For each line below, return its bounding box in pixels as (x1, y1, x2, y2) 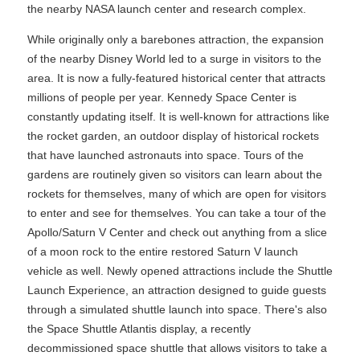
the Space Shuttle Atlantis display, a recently (27, 322, 251, 335)
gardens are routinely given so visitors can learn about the (27, 168, 322, 181)
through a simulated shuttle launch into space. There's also (27, 303, 327, 316)
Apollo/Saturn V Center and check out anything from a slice (27, 226, 327, 239)
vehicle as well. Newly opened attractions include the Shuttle (27, 264, 333, 277)
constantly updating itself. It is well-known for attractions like (27, 110, 329, 123)
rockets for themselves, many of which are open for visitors (27, 187, 326, 200)
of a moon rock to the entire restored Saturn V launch (27, 245, 298, 258)
